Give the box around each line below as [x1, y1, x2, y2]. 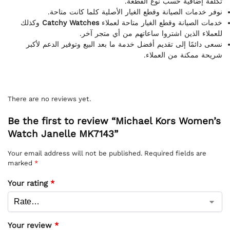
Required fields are [144, 149, 206, 158]
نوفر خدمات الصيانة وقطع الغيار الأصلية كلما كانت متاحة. [48, 7, 222, 16]
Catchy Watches [42, 18, 99, 27]
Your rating [8, 178, 50, 188]
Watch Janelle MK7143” [8, 128, 118, 140]
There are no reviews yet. [8, 94, 91, 103]
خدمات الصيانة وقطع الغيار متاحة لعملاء [99, 18, 222, 27]
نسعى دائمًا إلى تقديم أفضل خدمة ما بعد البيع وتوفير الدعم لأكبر [26, 40, 222, 48]
